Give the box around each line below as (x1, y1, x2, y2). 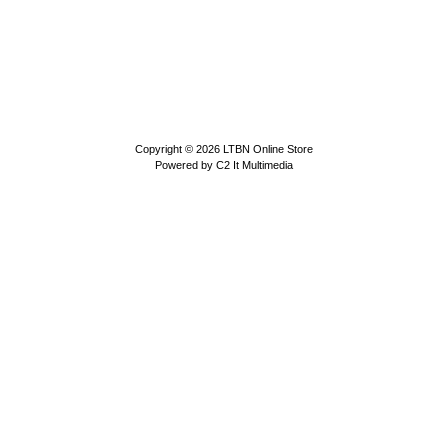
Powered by (155, 159, 216, 171)
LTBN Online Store (223, 143, 313, 155)
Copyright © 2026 (135, 143, 223, 155)
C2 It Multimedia (216, 159, 293, 171)
